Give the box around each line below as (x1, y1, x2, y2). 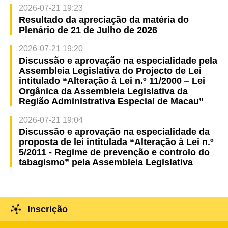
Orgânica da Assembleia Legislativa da (18, 85, 188, 96)
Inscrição (27, 204, 68, 214)
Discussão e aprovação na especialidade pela (18, 55, 217, 66)
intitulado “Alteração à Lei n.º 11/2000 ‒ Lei (18, 75, 205, 86)
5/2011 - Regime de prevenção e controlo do (18, 147, 210, 157)
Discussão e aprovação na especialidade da (18, 126, 210, 137)
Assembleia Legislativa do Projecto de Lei (18, 65, 202, 76)
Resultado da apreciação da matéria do (18, 14, 189, 25)
